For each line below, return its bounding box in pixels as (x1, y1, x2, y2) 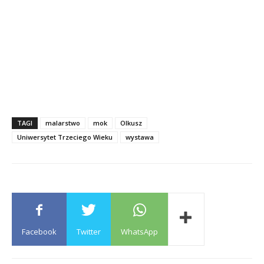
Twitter (77, 226, 101, 237)
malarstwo (45, 118, 80, 127)
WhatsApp (121, 226, 158, 237)
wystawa (126, 132, 154, 141)
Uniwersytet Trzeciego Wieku (17, 132, 113, 141)
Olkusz (120, 118, 142, 127)
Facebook (22, 226, 57, 237)
